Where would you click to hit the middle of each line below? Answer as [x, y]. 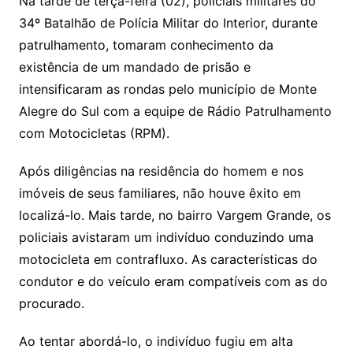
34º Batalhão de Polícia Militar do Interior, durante [168, 23]
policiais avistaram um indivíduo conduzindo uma [166, 238]
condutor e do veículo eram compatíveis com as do [173, 282]
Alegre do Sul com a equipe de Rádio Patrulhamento [175, 111]
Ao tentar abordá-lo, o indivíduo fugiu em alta [156, 342]
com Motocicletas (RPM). [94, 134]
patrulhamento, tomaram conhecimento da [146, 45]
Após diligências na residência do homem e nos [161, 171]
